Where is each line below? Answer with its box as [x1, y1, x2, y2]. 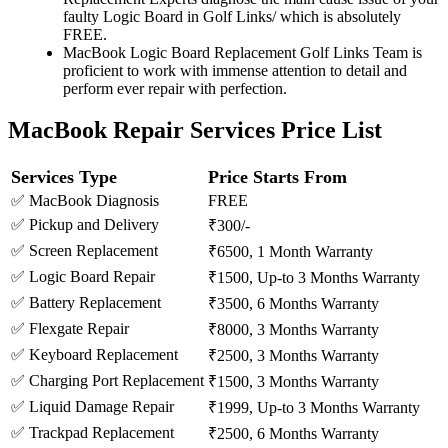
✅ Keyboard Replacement [11, 346, 178, 364]
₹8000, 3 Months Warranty [208, 321, 379, 339]
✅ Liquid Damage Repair [11, 398, 174, 416]
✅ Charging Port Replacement [11, 372, 204, 390]
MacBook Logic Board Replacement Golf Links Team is [63, 43, 422, 61]
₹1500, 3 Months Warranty [208, 373, 379, 391]
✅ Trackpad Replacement [11, 424, 174, 442]
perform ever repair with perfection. [63, 79, 287, 97]
